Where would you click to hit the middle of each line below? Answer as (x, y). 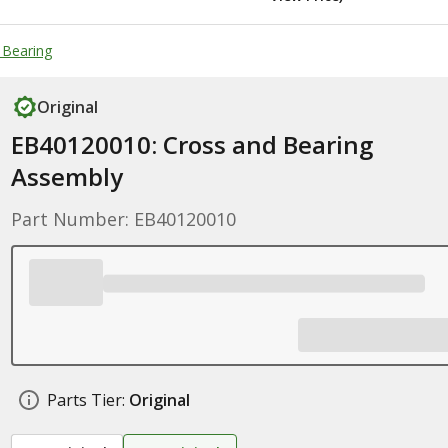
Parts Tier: (85, 400)
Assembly (66, 176)
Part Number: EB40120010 (123, 219)
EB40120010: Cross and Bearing (191, 144)
